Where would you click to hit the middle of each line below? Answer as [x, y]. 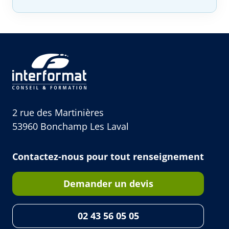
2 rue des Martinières [58, 113]
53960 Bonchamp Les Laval [71, 127]
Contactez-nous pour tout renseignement [108, 157]
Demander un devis [108, 184]
